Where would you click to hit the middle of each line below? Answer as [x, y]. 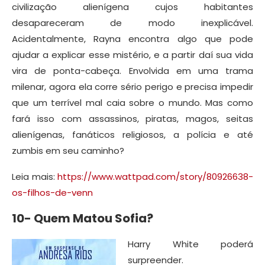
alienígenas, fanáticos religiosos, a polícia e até [132, 134]
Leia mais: [35, 176]
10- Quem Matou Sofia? [83, 218]
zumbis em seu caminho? [68, 150]
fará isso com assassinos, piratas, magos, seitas [132, 118]
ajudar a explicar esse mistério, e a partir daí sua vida [132, 54]
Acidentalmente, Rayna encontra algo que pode [132, 38]
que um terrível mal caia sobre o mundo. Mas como [132, 102]
